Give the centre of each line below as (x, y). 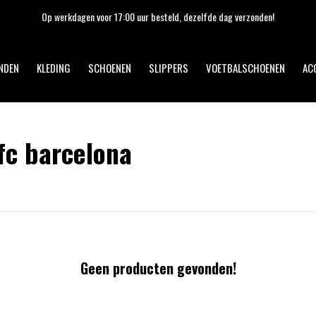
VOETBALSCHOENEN (245, 68)
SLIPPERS (169, 68)
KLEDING (54, 68)
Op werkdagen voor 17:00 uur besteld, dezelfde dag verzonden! (158, 17)
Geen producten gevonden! (158, 268)
